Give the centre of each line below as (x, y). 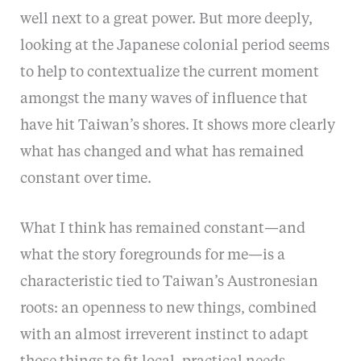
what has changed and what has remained (162, 152)
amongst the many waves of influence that (164, 99)
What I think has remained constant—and (162, 228)
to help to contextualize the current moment (169, 72)
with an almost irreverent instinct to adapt (164, 335)
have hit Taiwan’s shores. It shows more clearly (177, 125)
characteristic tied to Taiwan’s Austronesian (169, 282)
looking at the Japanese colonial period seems (174, 46)
